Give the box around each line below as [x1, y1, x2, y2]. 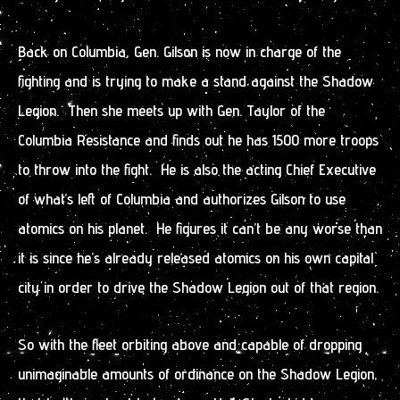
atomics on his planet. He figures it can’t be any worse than [18, 218, 382, 237]
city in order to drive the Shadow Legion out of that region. [18, 277, 379, 296]
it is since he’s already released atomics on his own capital [18, 247, 373, 267]
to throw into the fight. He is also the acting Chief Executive [18, 159, 376, 179]
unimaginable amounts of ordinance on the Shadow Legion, [18, 364, 378, 383]
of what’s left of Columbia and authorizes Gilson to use [18, 188, 346, 208]
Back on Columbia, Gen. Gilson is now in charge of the [18, 41, 341, 61]
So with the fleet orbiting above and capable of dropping [18, 335, 362, 354]
